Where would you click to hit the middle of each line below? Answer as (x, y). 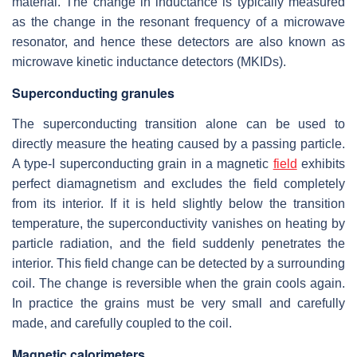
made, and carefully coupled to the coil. (122, 323)
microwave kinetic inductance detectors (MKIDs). (149, 61)
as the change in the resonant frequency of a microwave (178, 22)
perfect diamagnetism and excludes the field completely (178, 183)
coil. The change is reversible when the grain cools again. (178, 283)
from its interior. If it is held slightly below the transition (178, 203)
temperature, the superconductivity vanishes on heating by (178, 223)
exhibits (321, 163)
